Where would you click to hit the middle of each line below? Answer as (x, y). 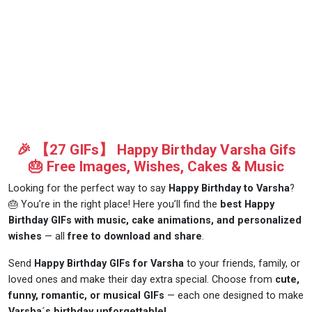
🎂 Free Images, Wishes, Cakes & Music (156, 167)
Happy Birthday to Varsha (229, 189)
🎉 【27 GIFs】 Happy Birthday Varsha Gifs (156, 150)
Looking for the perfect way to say (88, 189)
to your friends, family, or (243, 264)
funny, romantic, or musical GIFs (86, 296)
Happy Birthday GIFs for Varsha (110, 264)
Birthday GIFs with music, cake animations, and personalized (155, 221)
